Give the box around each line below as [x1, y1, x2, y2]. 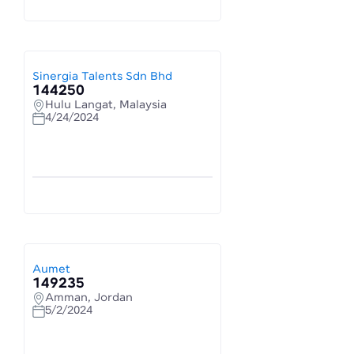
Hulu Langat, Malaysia [45, 99, 167, 111]
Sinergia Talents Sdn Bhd [32, 70, 172, 83]
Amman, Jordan [45, 292, 133, 304]
